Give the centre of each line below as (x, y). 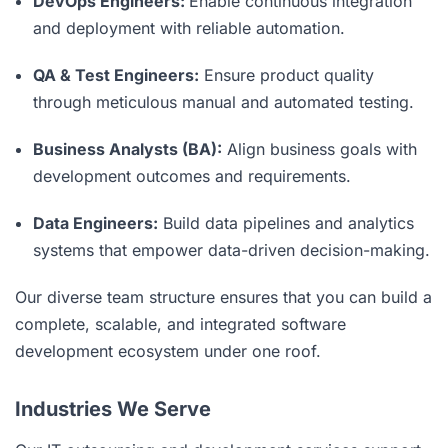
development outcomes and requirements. (192, 175)
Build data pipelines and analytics (286, 222)
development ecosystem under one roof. (168, 350)
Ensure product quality (286, 74)
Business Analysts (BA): (127, 148)
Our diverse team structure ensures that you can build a (223, 296)
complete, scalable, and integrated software (180, 323)
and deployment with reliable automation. (189, 27)
